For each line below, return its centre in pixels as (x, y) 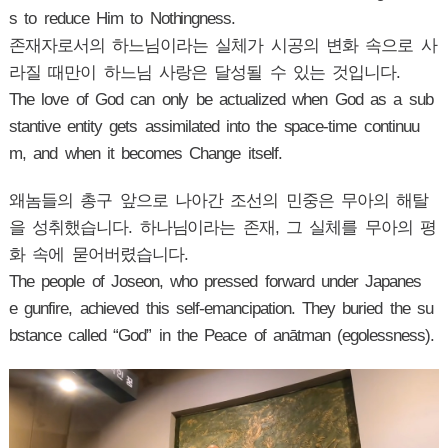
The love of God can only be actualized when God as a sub (220, 99)
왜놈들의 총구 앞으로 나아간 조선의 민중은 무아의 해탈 (218, 200)
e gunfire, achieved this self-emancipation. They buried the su (220, 308)
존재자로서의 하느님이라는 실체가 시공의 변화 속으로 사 (222, 45)
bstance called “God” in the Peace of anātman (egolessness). (221, 335)
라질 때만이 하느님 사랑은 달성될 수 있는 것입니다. (208, 72)
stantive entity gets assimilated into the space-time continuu (213, 126)
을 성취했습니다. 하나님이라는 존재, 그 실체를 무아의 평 (222, 227)
